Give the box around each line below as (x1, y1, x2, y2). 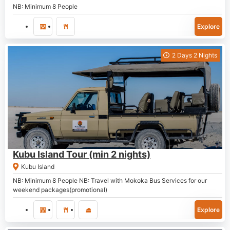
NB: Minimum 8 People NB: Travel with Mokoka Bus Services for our (13, 177, 207, 184)
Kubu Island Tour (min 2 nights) (13, 149, 150, 160)
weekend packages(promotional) (13, 186, 107, 194)
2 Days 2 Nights (172, 51, 217, 59)
